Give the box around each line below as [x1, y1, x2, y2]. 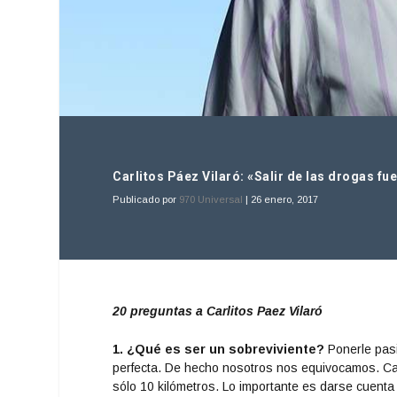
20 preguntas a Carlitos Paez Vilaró [113, 304, 323, 318]
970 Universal [179, 194, 244, 205]
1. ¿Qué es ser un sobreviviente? [113, 342, 325, 357]
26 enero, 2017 [251, 194, 319, 205]
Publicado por [113, 194, 180, 205]
